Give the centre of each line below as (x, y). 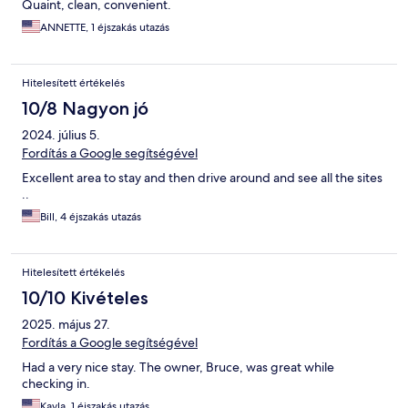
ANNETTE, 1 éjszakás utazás (105, 28)
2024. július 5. (61, 135)
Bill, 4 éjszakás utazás (91, 217)
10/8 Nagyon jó (85, 109)
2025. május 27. (66, 325)
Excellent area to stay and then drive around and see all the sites (202, 178)
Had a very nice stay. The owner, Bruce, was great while (178, 367)
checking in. (56, 384)
